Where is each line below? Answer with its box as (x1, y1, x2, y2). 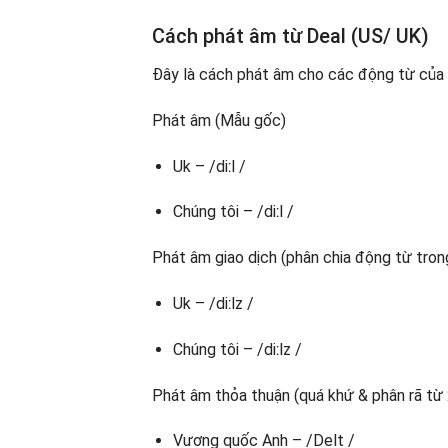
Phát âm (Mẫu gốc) (152, 110, 286, 130)
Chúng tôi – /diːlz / (172, 339, 302, 359)
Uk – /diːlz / (172, 294, 254, 314)
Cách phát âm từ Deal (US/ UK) (152, 24, 429, 49)
